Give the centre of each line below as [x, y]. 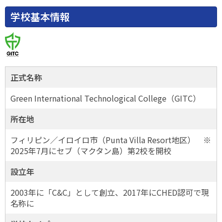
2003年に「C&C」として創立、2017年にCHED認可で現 [110, 193]
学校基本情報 [40, 17]
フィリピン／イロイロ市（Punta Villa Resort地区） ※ [111, 140]
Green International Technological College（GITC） [106, 98]
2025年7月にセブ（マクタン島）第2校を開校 [91, 151]
